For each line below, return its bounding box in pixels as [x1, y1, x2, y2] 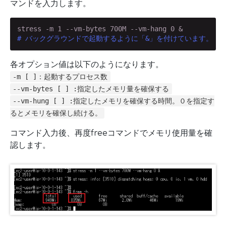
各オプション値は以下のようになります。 [10, 60, 163, 69]
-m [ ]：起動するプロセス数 [13, 72, 108, 81]
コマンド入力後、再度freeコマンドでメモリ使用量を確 [10, 128, 212, 138]
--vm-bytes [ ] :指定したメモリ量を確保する [13, 84, 169, 93]
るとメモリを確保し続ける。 [10, 108, 102, 117]
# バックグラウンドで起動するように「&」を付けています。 [17, 34, 213, 43]
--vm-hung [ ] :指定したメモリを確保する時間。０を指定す [13, 96, 215, 105]
